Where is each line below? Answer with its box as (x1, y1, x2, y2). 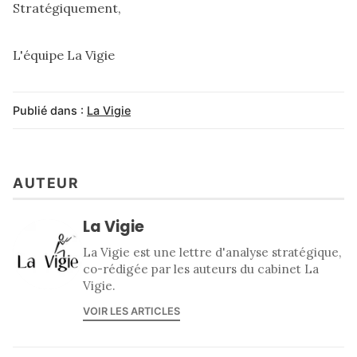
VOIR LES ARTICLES (83, 305, 180, 318)
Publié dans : (13, 103, 84, 117)
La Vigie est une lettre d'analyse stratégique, (83, 244, 341, 260)
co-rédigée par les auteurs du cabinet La (83, 261, 319, 277)
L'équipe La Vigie (13, 47, 115, 64)
